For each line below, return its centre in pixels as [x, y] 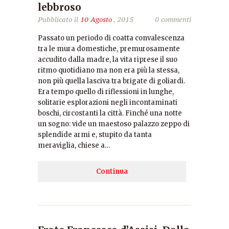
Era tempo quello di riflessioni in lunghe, [106, 92]
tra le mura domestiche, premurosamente [109, 49]
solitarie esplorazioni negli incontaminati [108, 102]
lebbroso [60, 7]
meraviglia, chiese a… [74, 145]
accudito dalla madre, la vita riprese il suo [108, 60]
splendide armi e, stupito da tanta [95, 135]
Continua [112, 171]
